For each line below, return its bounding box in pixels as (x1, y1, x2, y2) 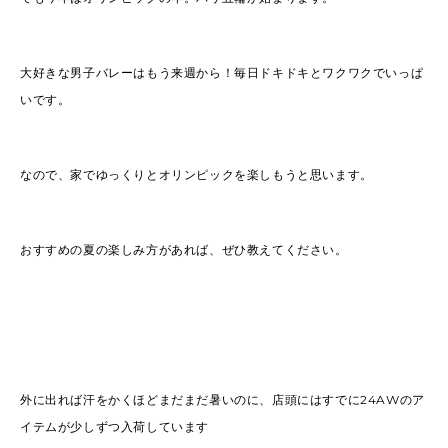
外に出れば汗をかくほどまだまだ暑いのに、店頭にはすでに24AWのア (20, 392, 425, 407)
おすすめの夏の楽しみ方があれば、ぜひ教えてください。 (20, 242, 348, 257)
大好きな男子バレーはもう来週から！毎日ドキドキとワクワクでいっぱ (20, 65, 424, 80)
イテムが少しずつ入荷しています (20, 419, 209, 434)
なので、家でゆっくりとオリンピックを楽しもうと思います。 (20, 167, 373, 182)
